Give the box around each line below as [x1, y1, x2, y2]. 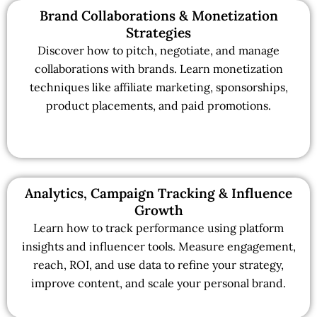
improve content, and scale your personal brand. [31, 276, 286, 291]
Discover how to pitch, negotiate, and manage [38, 42, 279, 57]
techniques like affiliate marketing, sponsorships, [29, 79, 288, 94]
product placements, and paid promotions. [46, 98, 271, 113]
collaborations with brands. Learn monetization [34, 61, 283, 76]
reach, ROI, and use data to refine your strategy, [33, 258, 284, 272]
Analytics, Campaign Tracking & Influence [25, 185, 292, 202]
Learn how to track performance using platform [33, 221, 284, 236]
